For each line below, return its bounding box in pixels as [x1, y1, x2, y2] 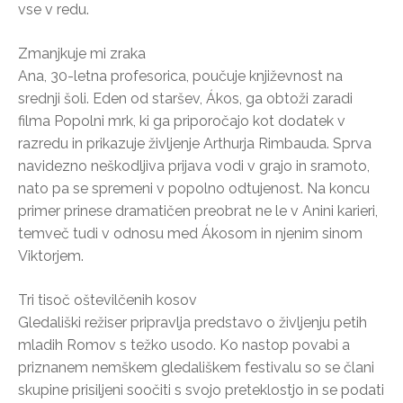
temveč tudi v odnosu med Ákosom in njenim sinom [18, 224, 363, 242]
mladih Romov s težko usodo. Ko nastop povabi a [18, 336, 350, 354]
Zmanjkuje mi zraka [18, 44, 146, 62]
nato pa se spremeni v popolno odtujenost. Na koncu [18, 179, 370, 197]
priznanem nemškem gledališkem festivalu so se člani [18, 358, 374, 376]
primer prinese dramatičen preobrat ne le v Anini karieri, [18, 201, 378, 219]
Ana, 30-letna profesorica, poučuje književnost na [18, 67, 343, 85]
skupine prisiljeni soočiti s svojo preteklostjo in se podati [18, 381, 384, 399]
